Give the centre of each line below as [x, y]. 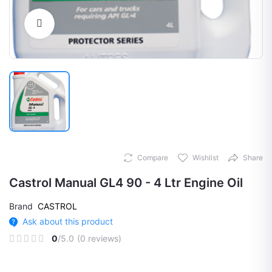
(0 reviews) [99, 238]
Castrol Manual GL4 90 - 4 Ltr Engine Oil [126, 183]
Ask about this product [67, 221]
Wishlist [206, 158]
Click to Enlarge [86, 24]
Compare [153, 158]
